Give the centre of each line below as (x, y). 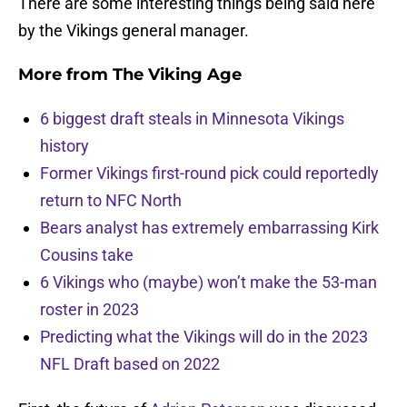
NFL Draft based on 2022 (130, 364)
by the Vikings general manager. (134, 31)
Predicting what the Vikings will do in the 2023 (204, 337)
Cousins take (87, 255)
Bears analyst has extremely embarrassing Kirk (209, 228)
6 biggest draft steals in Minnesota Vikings (192, 119)
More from (65, 75)
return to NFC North (111, 201)
